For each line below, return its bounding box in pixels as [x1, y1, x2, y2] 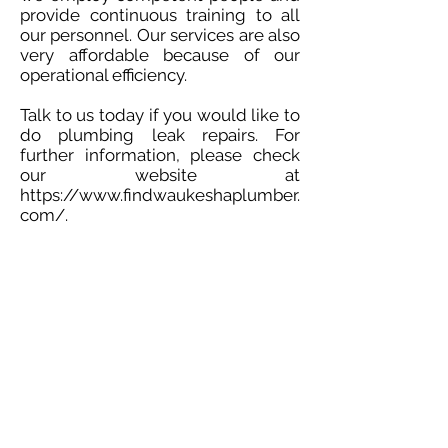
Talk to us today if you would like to [20, 105, 300, 125]
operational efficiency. [20, 65, 191, 85]
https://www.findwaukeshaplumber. [20, 185, 300, 205]
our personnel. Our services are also [20, 25, 300, 45]
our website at [20, 165, 300, 185]
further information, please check [20, 145, 300, 165]
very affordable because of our [20, 45, 300, 65]
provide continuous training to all [20, 5, 300, 25]
